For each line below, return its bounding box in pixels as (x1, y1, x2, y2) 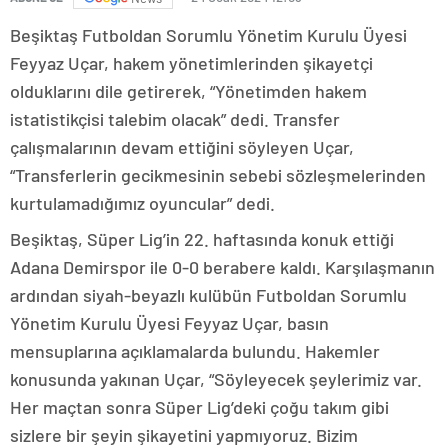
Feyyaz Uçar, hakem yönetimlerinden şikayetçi (10, 52, 373, 75)
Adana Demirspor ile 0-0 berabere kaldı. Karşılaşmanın (10, 256, 435, 279)
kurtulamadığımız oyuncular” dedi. (10, 192, 275, 215)
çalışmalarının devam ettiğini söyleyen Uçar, (10, 136, 354, 159)
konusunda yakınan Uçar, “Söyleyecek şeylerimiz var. (10, 368, 422, 391)
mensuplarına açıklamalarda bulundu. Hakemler (10, 340, 380, 363)
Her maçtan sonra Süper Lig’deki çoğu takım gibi (10, 396, 389, 419)
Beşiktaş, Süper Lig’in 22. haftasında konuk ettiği (10, 228, 394, 251)
